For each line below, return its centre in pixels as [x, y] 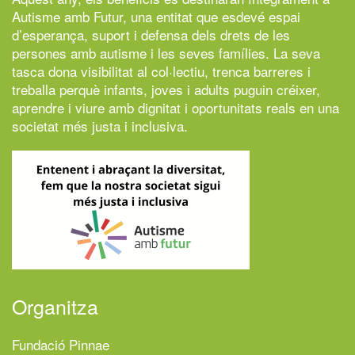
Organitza [55, 305]
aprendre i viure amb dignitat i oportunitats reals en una [176, 107]
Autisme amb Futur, [69, 16]
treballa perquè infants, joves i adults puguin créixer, [166, 89]
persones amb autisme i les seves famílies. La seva [166, 52]
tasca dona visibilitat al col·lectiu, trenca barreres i [161, 71]
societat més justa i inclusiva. [100, 125]
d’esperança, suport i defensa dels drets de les [151, 34]
